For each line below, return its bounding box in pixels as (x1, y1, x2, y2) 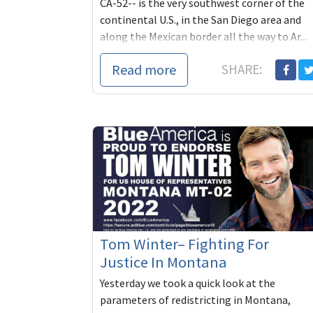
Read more (112, 60, 176, 78)
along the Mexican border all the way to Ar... (100, 29, 307, 43)
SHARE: (221, 60, 265, 78)
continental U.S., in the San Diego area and (100, 12, 301, 27)
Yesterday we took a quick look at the (100, 276, 275, 291)
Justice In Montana (100, 252, 227, 272)
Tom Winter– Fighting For (100, 234, 269, 254)
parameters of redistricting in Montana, (100, 293, 291, 307)
